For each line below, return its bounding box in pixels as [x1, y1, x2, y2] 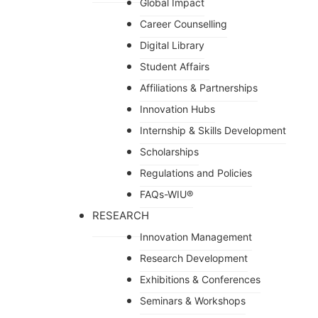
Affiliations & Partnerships [140, 81, 258, 94]
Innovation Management [140, 230, 252, 243]
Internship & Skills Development [140, 124, 286, 136]
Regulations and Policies [140, 166, 252, 179]
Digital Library [140, 38, 204, 51]
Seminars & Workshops [140, 294, 246, 307]
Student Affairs [140, 60, 209, 72]
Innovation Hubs [140, 102, 215, 115]
